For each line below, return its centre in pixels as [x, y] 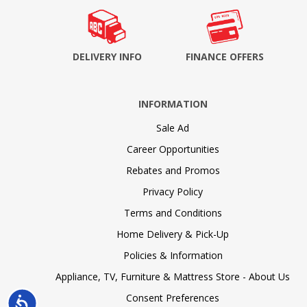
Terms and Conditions [173, 212]
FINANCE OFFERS [225, 56]
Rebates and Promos [173, 170]
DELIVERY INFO [107, 56]
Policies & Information [173, 255]
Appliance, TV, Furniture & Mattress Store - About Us [173, 276]
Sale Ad [173, 127]
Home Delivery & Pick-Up [173, 234]
